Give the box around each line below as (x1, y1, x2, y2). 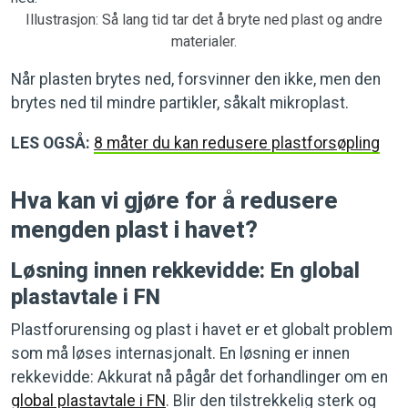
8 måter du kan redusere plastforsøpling (94, 133, 380, 152)
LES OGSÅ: (11, 133, 90, 152)
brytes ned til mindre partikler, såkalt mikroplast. (11, 93, 349, 112)
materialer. (171, 32, 237, 50)
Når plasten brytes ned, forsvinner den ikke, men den (11, 69, 381, 88)
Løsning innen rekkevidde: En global (11, 257, 360, 283)
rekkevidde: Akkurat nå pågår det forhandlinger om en (11, 367, 388, 386)
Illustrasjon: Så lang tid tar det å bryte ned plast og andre (25, 10, 382, 28)
